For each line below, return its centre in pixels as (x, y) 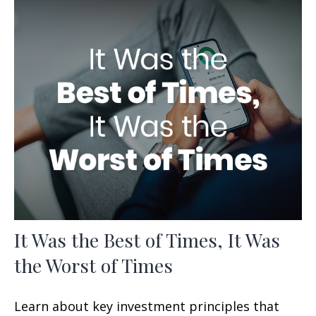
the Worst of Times (93, 265)
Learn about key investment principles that (147, 306)
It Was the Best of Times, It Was (147, 239)
